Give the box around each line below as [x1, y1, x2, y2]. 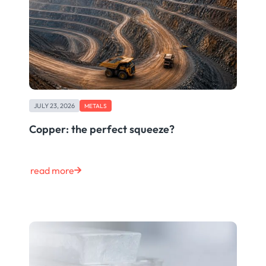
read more [30, 164, 74, 177]
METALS [84, 102, 107, 110]
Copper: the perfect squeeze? [28, 122, 175, 137]
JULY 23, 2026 [33, 102, 75, 110]
